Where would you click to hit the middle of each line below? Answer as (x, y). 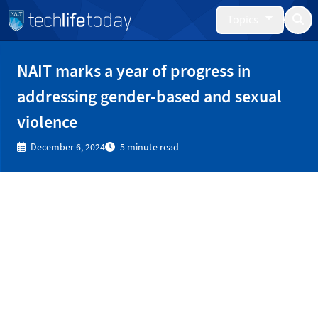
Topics (243, 20)
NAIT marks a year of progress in (134, 71)
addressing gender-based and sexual (149, 97)
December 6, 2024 (67, 147)
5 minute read (148, 147)
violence (47, 122)
